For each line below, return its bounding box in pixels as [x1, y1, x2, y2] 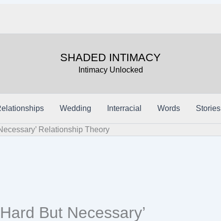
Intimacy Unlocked [78, 66, 143, 74]
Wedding [60, 104, 91, 112]
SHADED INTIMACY [60, 51, 161, 64]
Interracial [107, 104, 142, 112]
